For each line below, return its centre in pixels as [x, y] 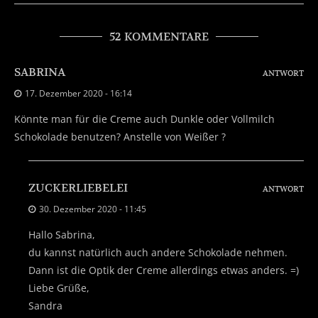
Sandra [45, 305]
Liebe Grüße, [59, 287]
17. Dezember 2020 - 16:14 [78, 93]
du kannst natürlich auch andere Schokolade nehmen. [158, 252]
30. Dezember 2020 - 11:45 [93, 209]
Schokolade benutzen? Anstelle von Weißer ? [120, 136]
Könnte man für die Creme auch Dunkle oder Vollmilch [144, 119]
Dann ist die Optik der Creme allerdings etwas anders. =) [164, 270]
